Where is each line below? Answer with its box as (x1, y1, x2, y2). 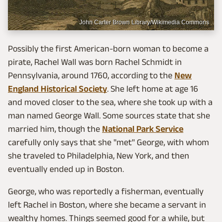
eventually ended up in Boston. (8, 164, 124, 174)
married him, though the (8, 124, 102, 134)
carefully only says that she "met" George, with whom (8, 137, 209, 147)
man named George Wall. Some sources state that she (8, 111, 210, 120)
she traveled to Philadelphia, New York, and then (8, 151, 189, 161)
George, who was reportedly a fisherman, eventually (8, 186, 204, 196)
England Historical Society (8, 84, 107, 94)
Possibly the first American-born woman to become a (8, 44, 209, 54)
